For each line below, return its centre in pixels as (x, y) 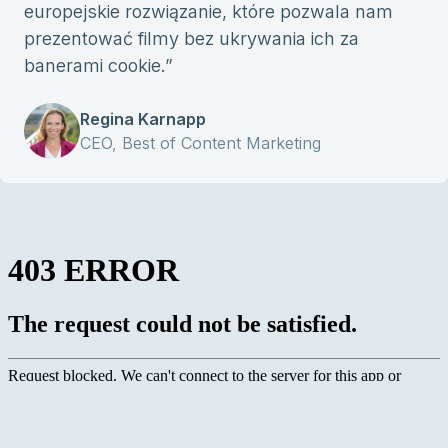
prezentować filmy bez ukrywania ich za (191, 38)
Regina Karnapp (143, 119)
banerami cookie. (94, 65)
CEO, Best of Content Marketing (200, 143)
